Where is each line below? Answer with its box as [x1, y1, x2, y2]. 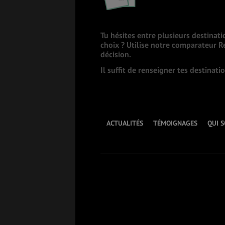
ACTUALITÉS [106, 119, 143, 128]
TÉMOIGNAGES [153, 119, 197, 128]
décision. [100, 49, 131, 60]
